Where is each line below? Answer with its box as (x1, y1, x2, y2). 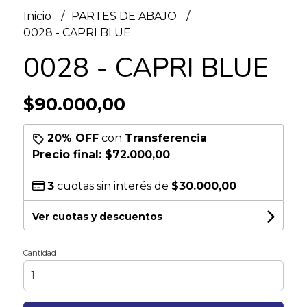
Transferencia (124, 131, 207, 145)
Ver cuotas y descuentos (32, 210, 162, 223)
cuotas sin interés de (53, 179, 171, 193)
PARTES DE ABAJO (71, 9, 180, 23)
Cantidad (23, 247, 56, 258)
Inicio (23, 9, 54, 23)
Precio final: (32, 147, 105, 161)
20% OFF (47, 131, 99, 145)
